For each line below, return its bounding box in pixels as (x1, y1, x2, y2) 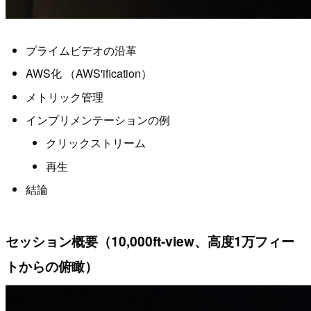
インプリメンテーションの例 (25, 111, 170, 128)
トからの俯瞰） (6, 256, 98, 276)
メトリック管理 (25, 88, 103, 105)
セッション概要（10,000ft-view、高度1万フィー (6, 231, 294, 251)
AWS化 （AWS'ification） (25, 65, 152, 82)
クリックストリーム (45, 135, 146, 151)
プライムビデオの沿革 (25, 42, 137, 58)
